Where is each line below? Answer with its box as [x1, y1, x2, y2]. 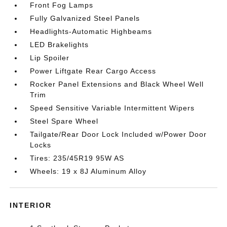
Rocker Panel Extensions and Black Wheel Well [30, 80, 204, 88]
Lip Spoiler [30, 54, 70, 62]
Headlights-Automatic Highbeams [30, 27, 153, 35]
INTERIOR [10, 201, 52, 209]
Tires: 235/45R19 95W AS [30, 154, 125, 162]
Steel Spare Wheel [30, 117, 99, 125]
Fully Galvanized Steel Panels [30, 14, 140, 22]
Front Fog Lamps [30, 1, 94, 9]
